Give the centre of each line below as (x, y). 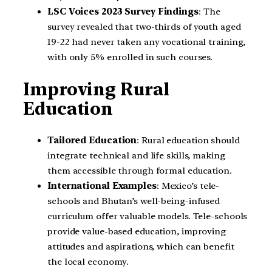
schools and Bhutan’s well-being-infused (134, 201)
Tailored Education (92, 140)
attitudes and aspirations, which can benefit (141, 246)
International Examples (102, 185)
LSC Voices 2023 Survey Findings (123, 12)
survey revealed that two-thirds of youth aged (144, 27)
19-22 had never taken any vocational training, (147, 42)
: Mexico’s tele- (188, 185)
